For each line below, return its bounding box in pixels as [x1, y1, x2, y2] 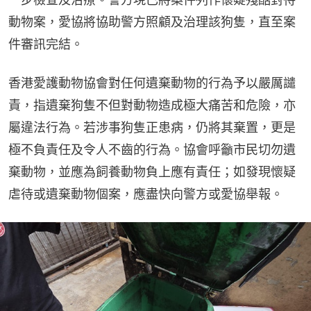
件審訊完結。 [8, 36, 83, 51]
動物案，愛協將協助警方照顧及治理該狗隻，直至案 [8, 14, 296, 29]
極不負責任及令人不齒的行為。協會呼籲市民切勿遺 [8, 142, 296, 157]
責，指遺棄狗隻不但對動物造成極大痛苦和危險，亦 [8, 97, 296, 112]
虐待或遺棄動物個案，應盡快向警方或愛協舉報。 [8, 186, 283, 201]
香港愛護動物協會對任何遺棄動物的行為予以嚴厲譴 [8, 75, 296, 90]
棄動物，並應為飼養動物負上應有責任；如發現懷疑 [8, 164, 296, 179]
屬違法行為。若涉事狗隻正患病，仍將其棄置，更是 [8, 119, 296, 135]
